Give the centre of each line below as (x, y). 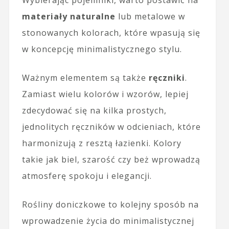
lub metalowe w (150, 16)
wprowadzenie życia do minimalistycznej (108, 221)
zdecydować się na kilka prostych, (94, 110)
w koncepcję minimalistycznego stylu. (102, 49)
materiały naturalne (68, 16)
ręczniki (167, 77)
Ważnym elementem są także (85, 77)
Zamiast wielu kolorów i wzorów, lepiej (105, 94)
